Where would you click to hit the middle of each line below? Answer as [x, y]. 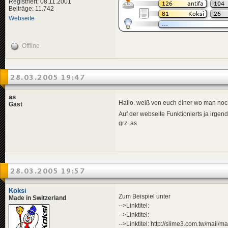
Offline [31, 46]
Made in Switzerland [37, 198]
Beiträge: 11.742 [31, 8]
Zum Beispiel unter [145, 197]
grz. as [128, 123]
